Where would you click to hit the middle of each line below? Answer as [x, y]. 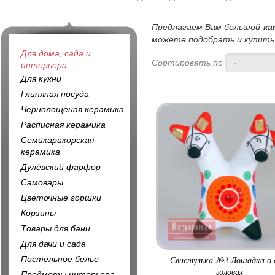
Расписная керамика [63, 124]
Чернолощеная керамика [72, 109]
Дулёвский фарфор [61, 167]
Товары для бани [56, 228]
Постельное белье [60, 259]
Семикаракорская [57, 140]
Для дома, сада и [56, 53]
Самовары [42, 182]
